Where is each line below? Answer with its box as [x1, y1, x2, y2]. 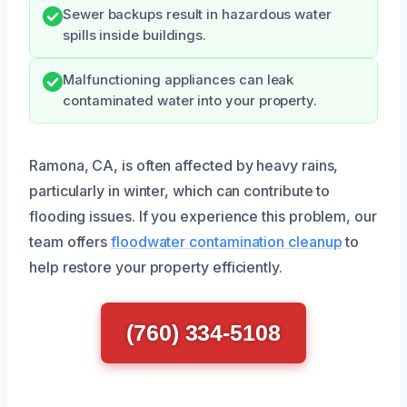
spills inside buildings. [63, 27, 207, 44]
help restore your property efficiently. [29, 258, 283, 276]
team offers [29, 233, 112, 251]
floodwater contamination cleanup [111, 233, 342, 251]
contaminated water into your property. [63, 93, 317, 109]
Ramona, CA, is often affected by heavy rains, [29, 156, 339, 174]
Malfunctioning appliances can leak [63, 72, 294, 88]
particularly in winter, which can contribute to [29, 182, 331, 200]
